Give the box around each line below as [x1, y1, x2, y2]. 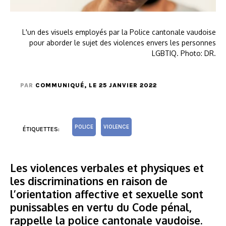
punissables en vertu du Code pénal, [10, 200, 192, 214]
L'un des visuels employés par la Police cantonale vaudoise [22, 28, 216, 37]
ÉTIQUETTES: [23, 126, 60, 133]
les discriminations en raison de [10, 174, 167, 188]
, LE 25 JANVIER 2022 [84, 82, 157, 89]
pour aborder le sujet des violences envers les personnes [29, 38, 216, 47]
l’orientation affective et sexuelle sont [10, 187, 203, 201]
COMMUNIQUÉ [35, 82, 84, 89]
